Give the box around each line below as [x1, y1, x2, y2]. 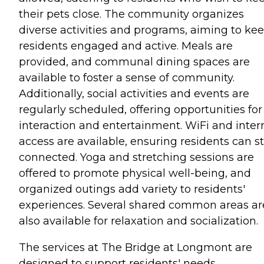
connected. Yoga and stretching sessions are [19, 150, 254, 164]
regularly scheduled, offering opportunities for [19, 103, 262, 116]
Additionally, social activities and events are [19, 87, 249, 100]
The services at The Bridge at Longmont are [19, 240, 252, 254]
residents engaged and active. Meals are [19, 39, 233, 52]
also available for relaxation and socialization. [19, 214, 258, 227]
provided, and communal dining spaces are [19, 55, 250, 68]
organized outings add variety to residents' [19, 182, 245, 196]
